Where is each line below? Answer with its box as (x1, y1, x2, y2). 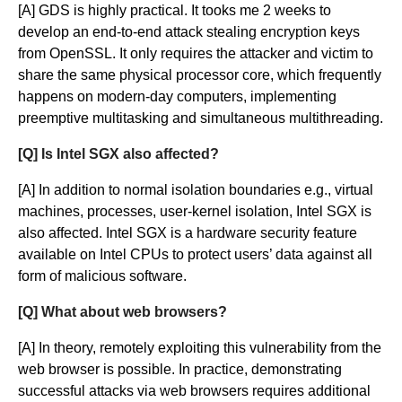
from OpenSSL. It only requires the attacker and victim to (18, 45, 373, 61)
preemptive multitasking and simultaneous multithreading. (18, 109, 383, 126)
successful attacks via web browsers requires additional (18, 382, 371, 398)
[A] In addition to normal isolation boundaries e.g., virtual (18, 181, 373, 197)
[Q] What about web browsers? (18, 303, 227, 319)
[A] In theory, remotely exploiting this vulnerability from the (18, 339, 381, 355)
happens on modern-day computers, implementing (18, 88, 336, 104)
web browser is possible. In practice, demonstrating (18, 361, 342, 377)
